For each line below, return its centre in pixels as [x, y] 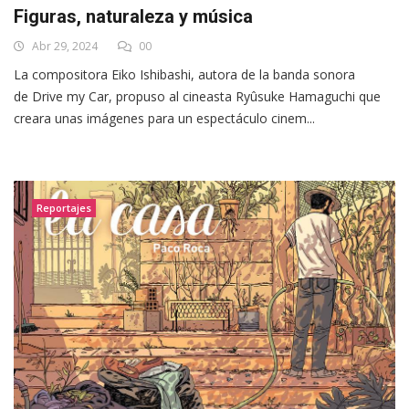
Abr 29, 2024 [63, 47]
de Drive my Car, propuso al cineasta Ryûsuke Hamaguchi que [197, 97]
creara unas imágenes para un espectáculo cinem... [164, 119]
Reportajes [64, 208]
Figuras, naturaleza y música [133, 17]
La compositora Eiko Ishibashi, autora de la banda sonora [184, 75]
